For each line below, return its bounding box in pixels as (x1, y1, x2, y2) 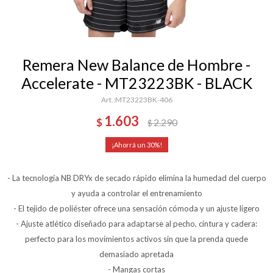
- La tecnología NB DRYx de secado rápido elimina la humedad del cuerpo (7, 173, 266, 183)
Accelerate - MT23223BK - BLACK (21, 74, 252, 92)
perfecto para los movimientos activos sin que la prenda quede (25, 234, 248, 244)
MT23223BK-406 (115, 95, 172, 104)
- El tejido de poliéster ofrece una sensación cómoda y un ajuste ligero (13, 204, 260, 213)
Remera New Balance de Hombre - (23, 55, 250, 74)
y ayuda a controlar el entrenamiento (71, 188, 202, 198)
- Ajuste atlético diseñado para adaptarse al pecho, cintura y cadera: (16, 219, 257, 229)
